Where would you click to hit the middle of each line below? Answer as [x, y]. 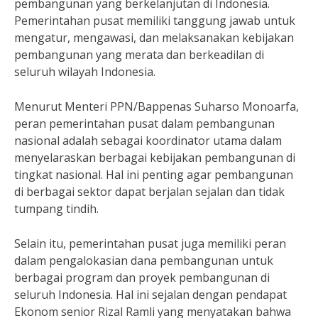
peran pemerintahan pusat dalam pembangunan [144, 124]
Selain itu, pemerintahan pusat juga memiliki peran [150, 243]
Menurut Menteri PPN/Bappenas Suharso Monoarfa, [157, 106]
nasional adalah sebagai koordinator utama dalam [148, 141]
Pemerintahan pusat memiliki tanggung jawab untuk [155, 21]
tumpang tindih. [56, 209]
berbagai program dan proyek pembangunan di [142, 278]
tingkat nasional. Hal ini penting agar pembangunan [154, 175]
